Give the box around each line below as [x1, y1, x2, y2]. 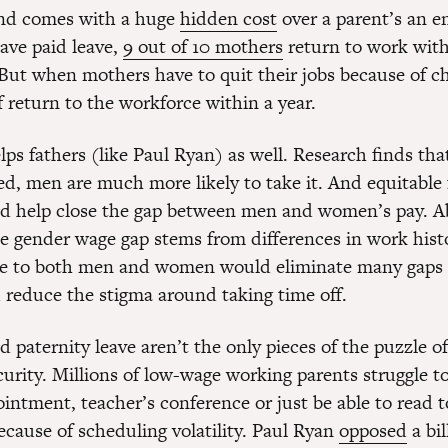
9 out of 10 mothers [123, 33, 283, 60]
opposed [339, 417, 407, 444]
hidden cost [180, 5, 277, 32]
